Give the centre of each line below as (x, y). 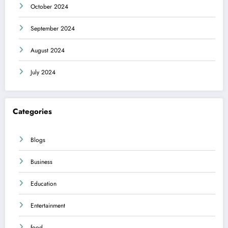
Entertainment (48, 205)
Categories (32, 112)
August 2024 (48, 51)
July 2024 (43, 73)
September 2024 (53, 29)
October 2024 (49, 7)
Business (41, 162)
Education (44, 183)
